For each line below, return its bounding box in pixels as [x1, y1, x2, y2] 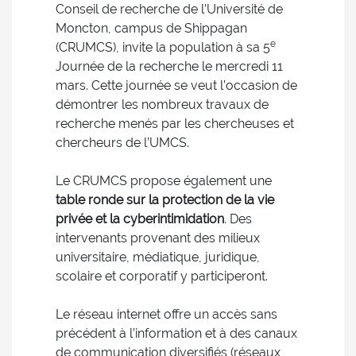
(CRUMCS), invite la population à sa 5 [56, 40, 270, 55]
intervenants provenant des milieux [56, 230, 260, 246]
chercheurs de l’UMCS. [56, 135, 189, 150]
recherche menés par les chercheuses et [56, 116, 294, 131]
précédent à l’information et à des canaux [56, 326, 297, 341]
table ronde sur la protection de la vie [56, 192, 274, 207]
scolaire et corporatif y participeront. [56, 269, 268, 284]
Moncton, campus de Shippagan [56, 21, 247, 36]
